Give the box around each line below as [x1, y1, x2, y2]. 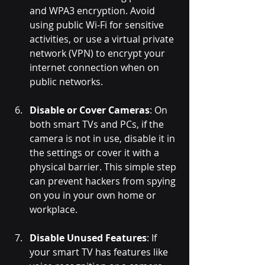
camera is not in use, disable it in [30, 132, 177, 146]
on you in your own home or [30, 189, 159, 202]
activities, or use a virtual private [30, 33, 176, 46]
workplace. [30, 203, 77, 216]
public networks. [30, 75, 103, 89]
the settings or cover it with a [30, 146, 161, 160]
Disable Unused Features [30, 231, 147, 245]
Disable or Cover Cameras [30, 104, 150, 117]
